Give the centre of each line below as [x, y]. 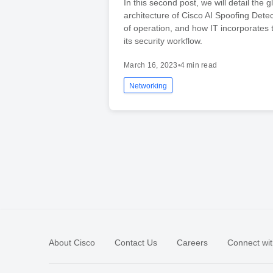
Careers [192, 242]
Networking [148, 86]
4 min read [199, 65]
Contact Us [136, 242]
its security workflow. [163, 41]
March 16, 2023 [151, 65]
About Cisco [72, 242]
